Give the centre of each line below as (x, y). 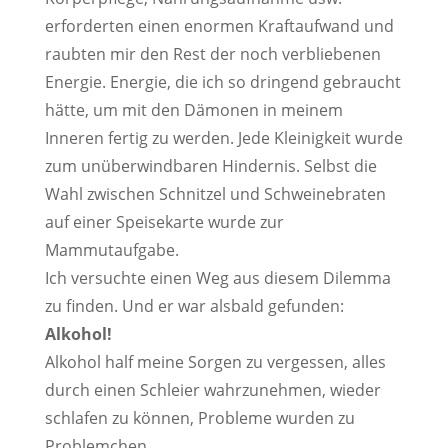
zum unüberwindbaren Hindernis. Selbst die (210, 166)
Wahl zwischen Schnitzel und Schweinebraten (215, 194)
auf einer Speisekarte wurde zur (164, 222)
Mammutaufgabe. (111, 250)
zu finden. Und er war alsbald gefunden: (194, 306)
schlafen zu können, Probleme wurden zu (199, 418)
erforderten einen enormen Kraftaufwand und (219, 26)
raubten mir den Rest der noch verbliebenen (212, 54)
